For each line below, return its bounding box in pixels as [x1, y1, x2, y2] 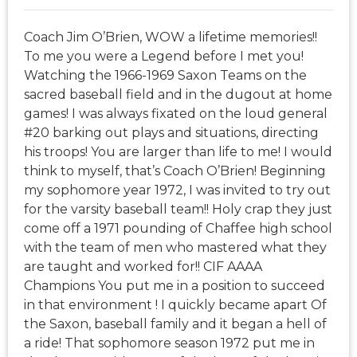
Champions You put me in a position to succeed [24, 278, 325, 294]
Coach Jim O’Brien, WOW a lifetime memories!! [24, 29, 317, 45]
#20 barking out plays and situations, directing [24, 125, 319, 141]
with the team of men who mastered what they [24, 240, 327, 256]
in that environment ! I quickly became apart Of [24, 297, 327, 313]
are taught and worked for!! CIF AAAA [24, 259, 262, 275]
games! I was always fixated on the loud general [24, 106, 328, 122]
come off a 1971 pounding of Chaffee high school [24, 221, 332, 237]
